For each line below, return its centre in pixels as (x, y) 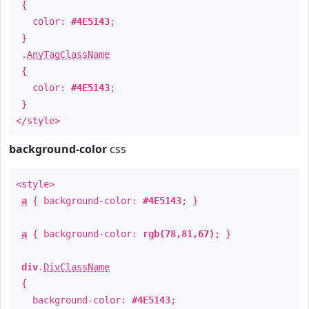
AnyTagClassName (68, 54)
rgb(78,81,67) (179, 234)
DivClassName (77, 267)
